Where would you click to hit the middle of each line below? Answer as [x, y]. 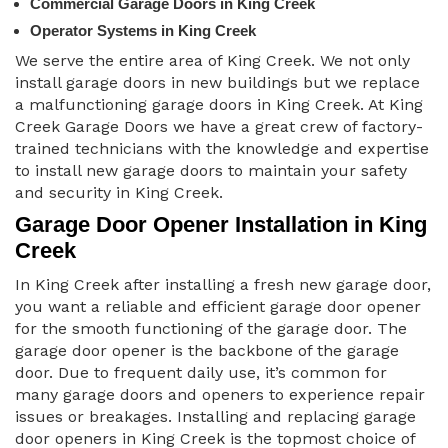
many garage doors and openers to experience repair [220, 395]
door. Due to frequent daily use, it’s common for [201, 373]
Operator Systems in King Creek [143, 31]
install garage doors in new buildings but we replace [217, 83]
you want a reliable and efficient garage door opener [218, 307]
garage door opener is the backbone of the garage [207, 351]
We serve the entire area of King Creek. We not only [212, 61]
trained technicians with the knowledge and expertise [222, 149]
